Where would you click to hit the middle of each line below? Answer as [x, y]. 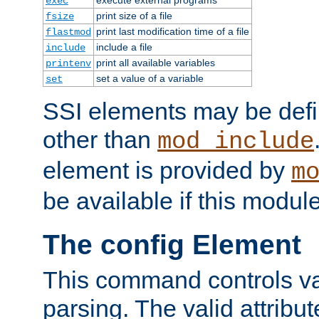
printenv [68, 63]
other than [100, 139]
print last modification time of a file [172, 31]
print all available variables [155, 62]
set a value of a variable [150, 78]
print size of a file [134, 15]
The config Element [172, 245]
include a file [124, 47]
